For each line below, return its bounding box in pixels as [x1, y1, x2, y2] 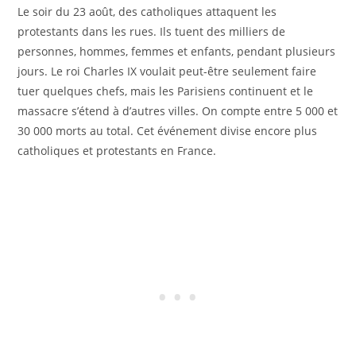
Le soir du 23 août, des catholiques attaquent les [17, 4, 277, 20]
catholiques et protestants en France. [17, 143, 217, 159]
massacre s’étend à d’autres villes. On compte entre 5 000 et [17, 103, 339, 119]
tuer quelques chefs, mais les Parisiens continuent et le [17, 83, 314, 99]
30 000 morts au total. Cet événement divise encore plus [17, 123, 318, 139]
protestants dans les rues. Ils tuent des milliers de [17, 24, 286, 40]
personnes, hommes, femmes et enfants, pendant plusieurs [17, 44, 336, 60]
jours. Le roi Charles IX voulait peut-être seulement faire [17, 64, 317, 79]
